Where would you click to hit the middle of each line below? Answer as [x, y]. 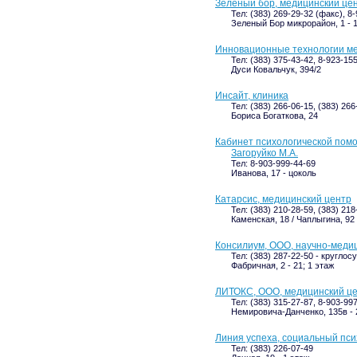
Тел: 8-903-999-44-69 [273, 163]
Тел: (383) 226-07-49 [272, 348]
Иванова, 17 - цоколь [274, 173]
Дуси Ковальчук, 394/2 [276, 69]
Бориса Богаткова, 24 [275, 116]
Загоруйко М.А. [265, 153]
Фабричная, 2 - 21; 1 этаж [282, 265]
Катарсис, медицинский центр [283, 199]
